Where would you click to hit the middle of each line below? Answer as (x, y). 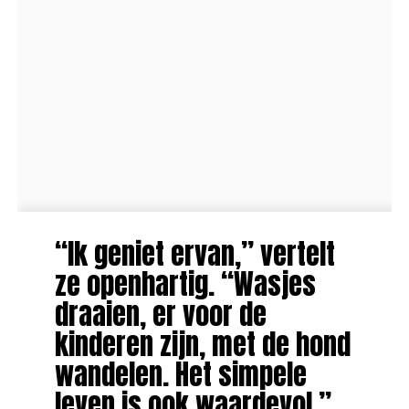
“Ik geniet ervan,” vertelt (194, 253)
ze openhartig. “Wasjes (185, 283)
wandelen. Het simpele (180, 374)
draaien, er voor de (160, 314)
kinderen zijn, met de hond (202, 344)
